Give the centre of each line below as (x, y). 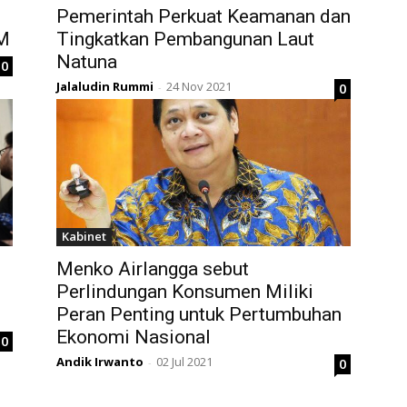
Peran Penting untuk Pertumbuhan (199, 315)
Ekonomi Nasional (134, 338)
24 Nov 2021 (199, 87)
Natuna (87, 62)
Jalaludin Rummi (105, 87)
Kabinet (84, 237)
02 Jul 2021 (184, 362)
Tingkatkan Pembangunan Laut (185, 40)
